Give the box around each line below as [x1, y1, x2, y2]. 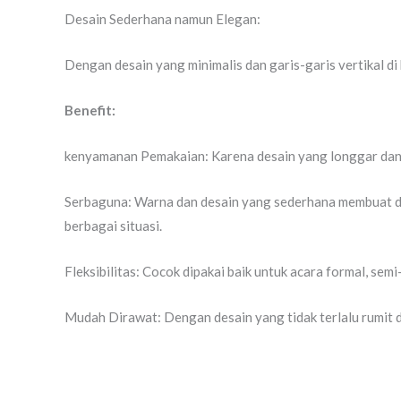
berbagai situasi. [64, 217, 162, 234]
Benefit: [64, 101, 115, 118]
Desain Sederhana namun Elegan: [64, 10, 260, 27]
